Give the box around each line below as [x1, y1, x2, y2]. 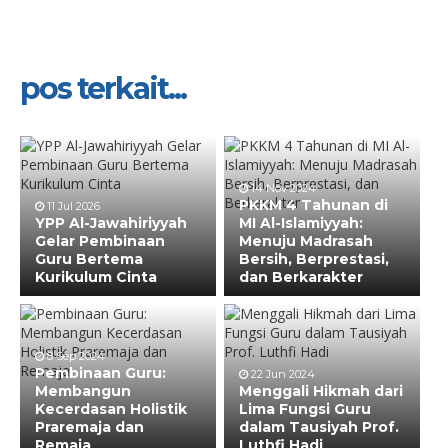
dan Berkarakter [239, 267, 363, 286]
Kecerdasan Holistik [35, 399, 187, 418]
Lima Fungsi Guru [239, 399, 371, 418]
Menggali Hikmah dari [239, 381, 403, 400]
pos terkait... [20, 69, 186, 107]
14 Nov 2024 [248, 180, 316, 195]
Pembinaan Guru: [35, 363, 166, 382]
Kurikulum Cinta [35, 267, 157, 286]
